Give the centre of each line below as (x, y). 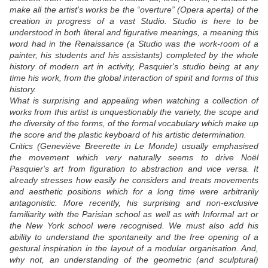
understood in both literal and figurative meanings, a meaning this (134, 33)
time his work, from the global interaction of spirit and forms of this (134, 78)
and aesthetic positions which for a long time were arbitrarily (134, 192)
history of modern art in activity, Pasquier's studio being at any (134, 67)
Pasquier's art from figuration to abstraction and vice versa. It (134, 169)
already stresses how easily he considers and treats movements (134, 180)
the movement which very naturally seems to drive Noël (134, 158)
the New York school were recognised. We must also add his (134, 226)
